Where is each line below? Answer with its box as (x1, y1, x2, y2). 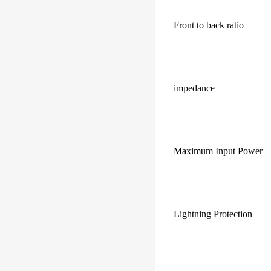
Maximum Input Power (174, 146, 263, 156)
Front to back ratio (174, 20, 244, 30)
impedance (174, 83, 215, 93)
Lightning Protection (174, 209, 252, 219)
